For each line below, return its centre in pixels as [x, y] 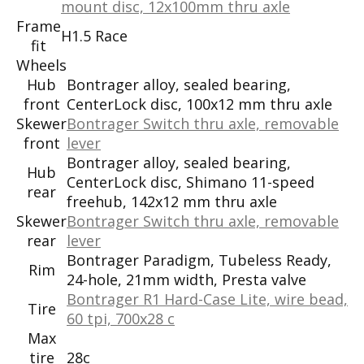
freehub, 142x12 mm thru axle [172, 201]
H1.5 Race [94, 35]
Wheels [41, 65]
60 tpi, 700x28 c [121, 318]
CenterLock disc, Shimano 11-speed [191, 182]
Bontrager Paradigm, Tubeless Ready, [199, 260]
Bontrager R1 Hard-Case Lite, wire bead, [207, 299]
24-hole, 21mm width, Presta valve [186, 279]
